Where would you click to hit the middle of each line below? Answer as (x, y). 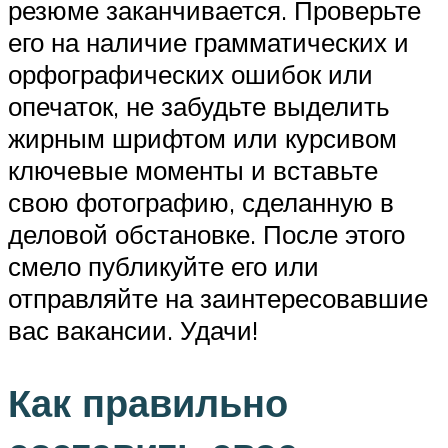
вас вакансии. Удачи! (133, 330)
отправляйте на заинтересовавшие (218, 298)
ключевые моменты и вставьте (193, 170)
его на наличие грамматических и (208, 42)
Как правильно (148, 403)
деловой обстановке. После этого (206, 234)
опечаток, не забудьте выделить (199, 106)
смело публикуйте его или (163, 266)
